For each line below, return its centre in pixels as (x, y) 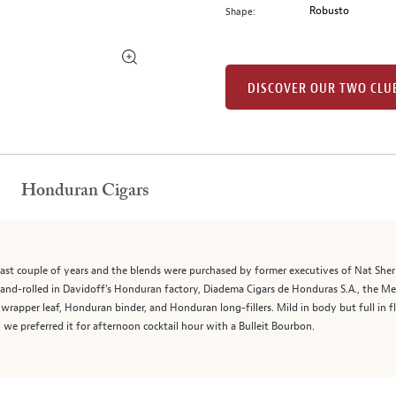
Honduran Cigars (85, 191)
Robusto (330, 11)
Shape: (240, 11)
